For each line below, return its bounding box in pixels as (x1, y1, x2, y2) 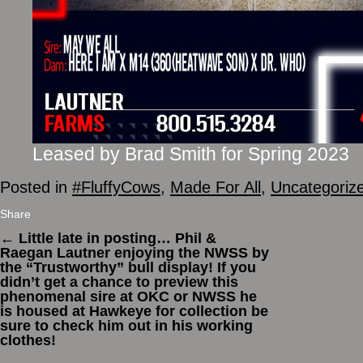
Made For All (170, 177, 261, 196)
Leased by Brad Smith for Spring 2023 (32, 143, 349, 164)
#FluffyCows (72, 177, 160, 196)
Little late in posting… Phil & (15, 229, 216, 246)
